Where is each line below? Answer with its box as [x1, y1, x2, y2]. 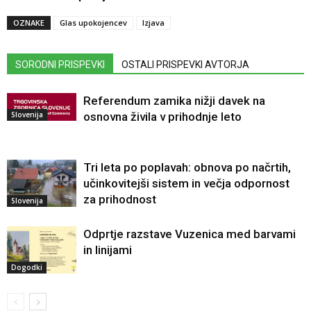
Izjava [142, 17, 165, 28]
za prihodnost [83, 192, 156, 206]
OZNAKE [13, 17, 44, 28]
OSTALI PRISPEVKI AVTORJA [121, 58, 249, 70]
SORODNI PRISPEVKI [15, 58, 105, 70]
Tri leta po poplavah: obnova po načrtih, [83, 160, 291, 174]
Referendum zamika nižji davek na [83, 93, 265, 108]
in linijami [83, 242, 132, 257]
